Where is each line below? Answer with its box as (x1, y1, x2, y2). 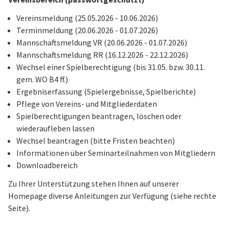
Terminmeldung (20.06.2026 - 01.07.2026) (16, 25, 158, 35)
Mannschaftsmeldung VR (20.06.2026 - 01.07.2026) (16, 37, 187, 48)
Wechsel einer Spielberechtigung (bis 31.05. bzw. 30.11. (16, 62, 205, 72)
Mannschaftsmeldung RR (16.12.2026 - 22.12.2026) (16, 50, 188, 60)
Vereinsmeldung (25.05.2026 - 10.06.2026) (16, 13, 158, 23)
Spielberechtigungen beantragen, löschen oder (16, 111, 181, 121)
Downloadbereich (16, 160, 78, 170)
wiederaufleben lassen (16, 123, 95, 133)
